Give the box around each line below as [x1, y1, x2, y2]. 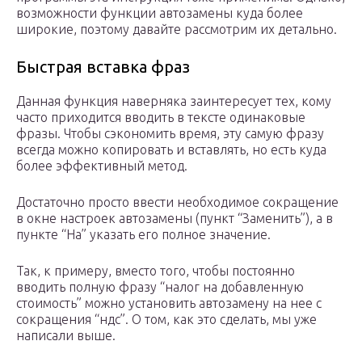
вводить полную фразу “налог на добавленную [16, 280, 304, 295]
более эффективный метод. [16, 158, 187, 174]
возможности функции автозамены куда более [16, 6, 303, 21]
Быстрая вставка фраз [16, 57, 190, 77]
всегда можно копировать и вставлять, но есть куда [16, 142, 326, 158]
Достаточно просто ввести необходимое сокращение [16, 195, 339, 210]
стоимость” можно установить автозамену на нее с [16, 296, 322, 311]
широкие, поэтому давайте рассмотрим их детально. [16, 22, 337, 37]
